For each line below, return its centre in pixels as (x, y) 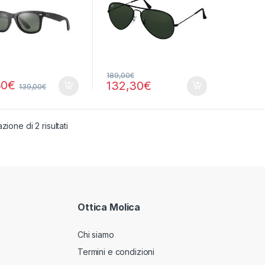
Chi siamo (96, 234)
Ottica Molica (109, 207)
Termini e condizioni (116, 251)
